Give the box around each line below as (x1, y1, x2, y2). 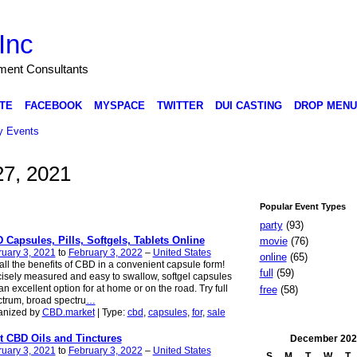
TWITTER (156, 99, 203, 112)
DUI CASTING (214, 99, 282, 112)
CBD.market (41, 307, 95, 319)
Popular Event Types (259, 201, 346, 211)
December (290, 332, 338, 344)
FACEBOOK (24, 99, 82, 112)
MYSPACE (93, 99, 145, 112)
